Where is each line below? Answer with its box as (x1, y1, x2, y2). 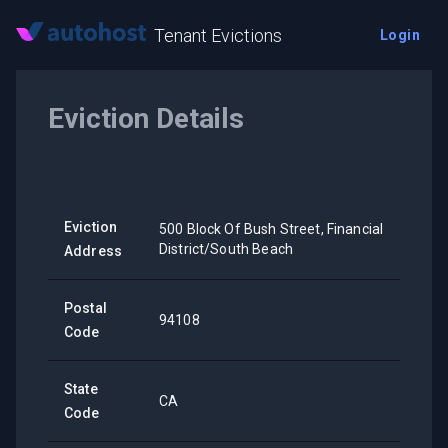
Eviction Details (48, 102, 244, 135)
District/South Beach (159, 241, 293, 257)
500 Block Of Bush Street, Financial (159, 221, 384, 237)
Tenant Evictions (154, 24, 282, 46)
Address (64, 243, 123, 259)
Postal (64, 300, 107, 316)
